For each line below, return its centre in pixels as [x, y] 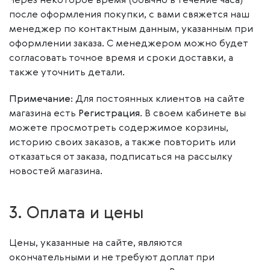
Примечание [40, 99]
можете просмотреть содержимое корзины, [119, 128]
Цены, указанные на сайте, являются [96, 243]
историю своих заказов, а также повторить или [122, 143]
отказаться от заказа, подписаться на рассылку [121, 157]
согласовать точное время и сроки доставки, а [121, 58]
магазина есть [44, 114]
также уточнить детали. [67, 73]
